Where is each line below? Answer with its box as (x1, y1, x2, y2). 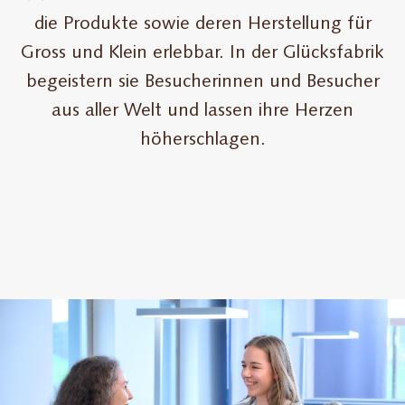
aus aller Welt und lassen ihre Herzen (52, 102, 353, 121)
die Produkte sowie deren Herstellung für (33, 15, 372, 34)
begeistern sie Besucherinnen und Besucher (25, 73, 380, 92)
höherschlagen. (139, 131, 266, 150)
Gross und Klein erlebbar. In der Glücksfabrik (21, 44, 384, 63)
